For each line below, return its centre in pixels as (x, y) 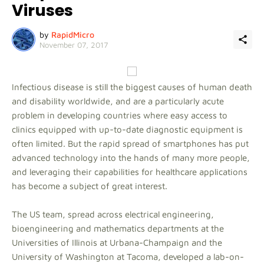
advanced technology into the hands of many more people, (131, 158)
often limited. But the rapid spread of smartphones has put (130, 143)
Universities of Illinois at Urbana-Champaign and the (117, 242)
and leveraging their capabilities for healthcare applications (130, 172)
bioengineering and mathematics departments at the (118, 228)
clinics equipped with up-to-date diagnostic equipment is (127, 129)
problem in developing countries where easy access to (120, 115)
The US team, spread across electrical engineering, (113, 214)
